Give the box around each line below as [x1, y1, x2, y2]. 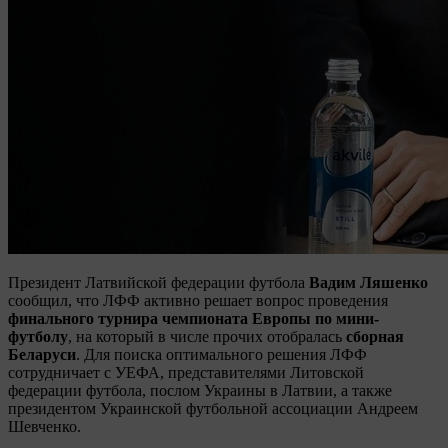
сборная [346, 327, 404, 345]
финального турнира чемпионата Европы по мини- [8, 309, 379, 327]
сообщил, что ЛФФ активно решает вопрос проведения [8, 291, 388, 309]
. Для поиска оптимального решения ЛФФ [76, 345, 367, 363]
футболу [8, 327, 68, 345]
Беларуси [8, 345, 76, 363]
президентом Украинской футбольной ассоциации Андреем [8, 399, 418, 417]
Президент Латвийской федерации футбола [8, 273, 309, 291]
